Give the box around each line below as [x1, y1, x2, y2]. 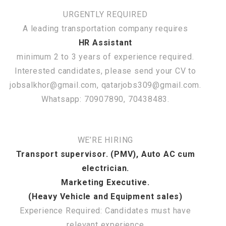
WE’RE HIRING [77, 135, 134, 145]
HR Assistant [78, 37, 133, 47]
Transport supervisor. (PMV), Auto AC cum [16, 149, 195, 159]
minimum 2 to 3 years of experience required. [17, 51, 194, 62]
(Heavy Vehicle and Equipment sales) [28, 191, 183, 201]
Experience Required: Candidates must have [20, 205, 191, 215]
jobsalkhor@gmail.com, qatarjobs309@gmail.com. [10, 80, 201, 90]
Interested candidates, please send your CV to [15, 66, 196, 76]
